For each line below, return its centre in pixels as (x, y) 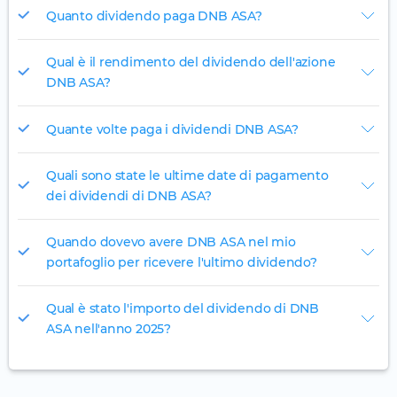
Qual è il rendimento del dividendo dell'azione (191, 62)
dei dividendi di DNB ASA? (129, 196)
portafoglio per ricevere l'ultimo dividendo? (182, 263)
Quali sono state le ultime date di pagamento (187, 176)
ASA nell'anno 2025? (109, 329)
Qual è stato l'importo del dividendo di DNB (183, 309)
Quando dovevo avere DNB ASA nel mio (171, 242)
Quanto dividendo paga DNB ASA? (154, 16)
